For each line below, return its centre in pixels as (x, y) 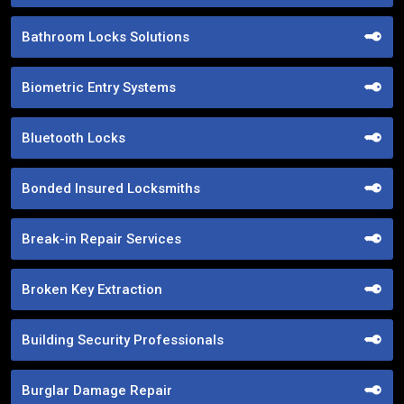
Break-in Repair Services (101, 239)
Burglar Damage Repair (97, 390)
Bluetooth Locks (73, 138)
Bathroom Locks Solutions (106, 37)
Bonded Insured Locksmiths (111, 188)
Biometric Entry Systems (99, 87)
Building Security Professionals (123, 340)
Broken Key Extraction (92, 289)
